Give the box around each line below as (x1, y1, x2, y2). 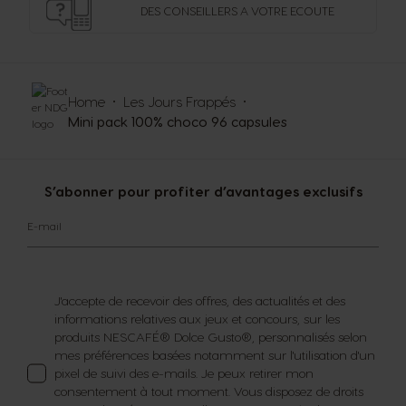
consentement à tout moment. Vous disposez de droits (54, 382, 363, 399)
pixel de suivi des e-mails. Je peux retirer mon (54, 364, 314, 381)
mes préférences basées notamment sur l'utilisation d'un (54, 346, 375, 362)
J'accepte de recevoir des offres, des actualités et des (54, 292, 345, 308)
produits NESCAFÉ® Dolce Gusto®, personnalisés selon (54, 328, 367, 344)
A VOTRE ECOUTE (237, 3, 334, 17)
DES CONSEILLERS (140, 3, 237, 17)
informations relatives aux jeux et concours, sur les (54, 310, 340, 326)
